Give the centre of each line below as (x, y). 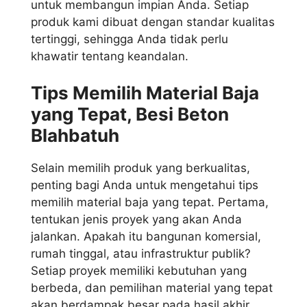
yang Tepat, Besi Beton (130, 114)
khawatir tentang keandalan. (110, 56)
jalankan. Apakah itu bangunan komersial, (146, 237)
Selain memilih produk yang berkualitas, (140, 168)
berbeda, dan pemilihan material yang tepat (152, 288)
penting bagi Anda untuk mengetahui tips (145, 185)
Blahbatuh (75, 136)
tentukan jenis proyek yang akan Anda (136, 220)
